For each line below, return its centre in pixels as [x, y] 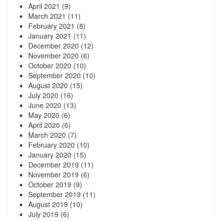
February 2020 [52, 144]
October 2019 [50, 184]
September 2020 [55, 75]
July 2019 [43, 214]
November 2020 [54, 55]
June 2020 [45, 105]
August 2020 [48, 85]
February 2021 [52, 26]
